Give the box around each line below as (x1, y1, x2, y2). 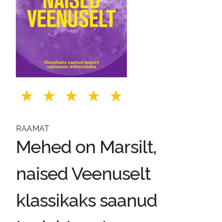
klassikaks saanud (16, 190, 157, 211)
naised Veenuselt (16, 163, 151, 184)
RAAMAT (16, 124, 50, 133)
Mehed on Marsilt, (16, 136, 157, 157)
